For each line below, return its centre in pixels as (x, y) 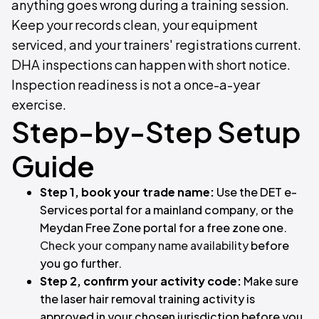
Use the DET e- (256, 192)
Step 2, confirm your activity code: (141, 281)
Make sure (270, 281)
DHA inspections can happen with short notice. (151, 65)
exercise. (39, 105)
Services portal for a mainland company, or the (167, 210)
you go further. (81, 263)
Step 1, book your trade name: (127, 192)
